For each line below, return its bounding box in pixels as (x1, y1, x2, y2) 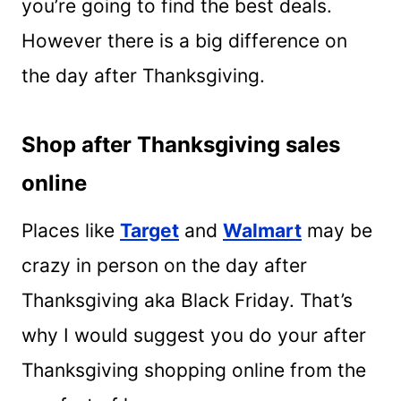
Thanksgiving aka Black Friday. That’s (21, 288, 353, 311)
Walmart (223, 218, 302, 242)
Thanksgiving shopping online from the (21, 358, 366, 381)
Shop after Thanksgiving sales (21, 131, 340, 158)
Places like (21, 218, 120, 242)
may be (302, 218, 372, 242)
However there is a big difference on (21, 29, 347, 52)
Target (120, 218, 179, 242)
